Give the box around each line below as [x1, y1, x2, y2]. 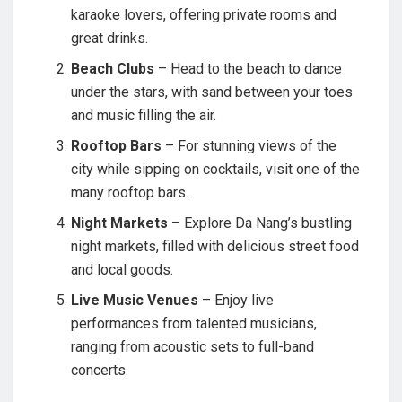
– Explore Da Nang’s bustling [168, 214, 353, 232]
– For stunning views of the [162, 137, 337, 155]
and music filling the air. [71, 107, 217, 125]
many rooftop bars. [71, 184, 189, 202]
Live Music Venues [71, 292, 199, 310]
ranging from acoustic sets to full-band [71, 338, 315, 356]
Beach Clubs [71, 60, 155, 78]
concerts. [71, 362, 129, 380]
